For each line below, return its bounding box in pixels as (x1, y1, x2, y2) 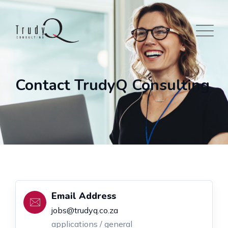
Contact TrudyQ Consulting (15, 74, 210, 96)
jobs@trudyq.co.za (51, 205, 118, 215)
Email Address (51, 190, 116, 202)
